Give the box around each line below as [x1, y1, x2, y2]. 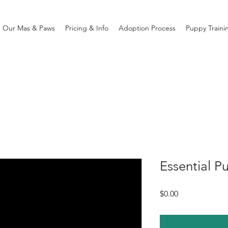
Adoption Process [118, 23, 176, 33]
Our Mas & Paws [2, 23, 55, 33]
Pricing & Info [65, 23, 108, 33]
